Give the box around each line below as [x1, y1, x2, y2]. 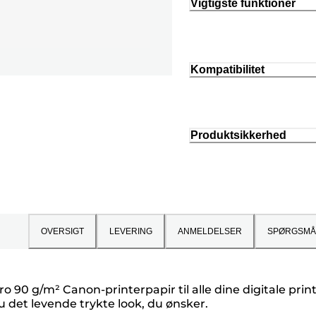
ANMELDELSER [177, 226, 242, 237]
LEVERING [109, 226, 152, 237]
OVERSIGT [40, 226, 84, 237]
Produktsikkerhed [190, 129, 286, 142]
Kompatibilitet [190, 63, 265, 75]
